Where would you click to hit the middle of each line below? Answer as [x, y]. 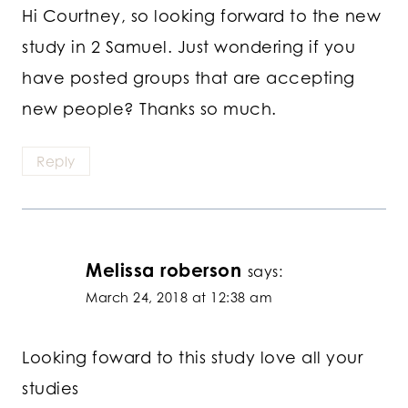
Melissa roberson [163, 270]
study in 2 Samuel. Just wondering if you [189, 46]
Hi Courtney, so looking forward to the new [201, 15]
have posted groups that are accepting [189, 77]
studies [51, 388]
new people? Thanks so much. [149, 108]
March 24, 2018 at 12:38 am [179, 298]
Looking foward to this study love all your [192, 357]
